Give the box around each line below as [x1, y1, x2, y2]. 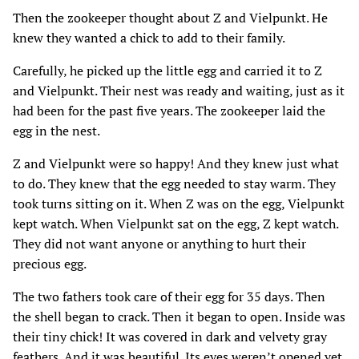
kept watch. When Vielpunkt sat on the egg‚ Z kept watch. [13, 214, 338, 232]
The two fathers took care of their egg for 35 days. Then [13, 287, 325, 305]
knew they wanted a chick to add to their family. [13, 28, 285, 46]
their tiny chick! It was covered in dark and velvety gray [13, 327, 327, 345]
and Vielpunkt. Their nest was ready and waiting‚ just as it [13, 81, 345, 99]
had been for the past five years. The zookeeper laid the [13, 101, 325, 119]
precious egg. [13, 254, 87, 272]
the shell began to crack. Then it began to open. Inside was [13, 307, 345, 325]
